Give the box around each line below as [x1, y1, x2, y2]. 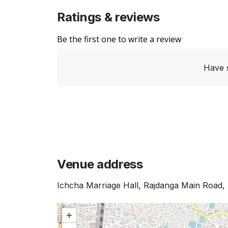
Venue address [57, 157, 143, 172]
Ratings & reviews [57, 10, 160, 24]
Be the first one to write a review [57, 34, 181, 45]
